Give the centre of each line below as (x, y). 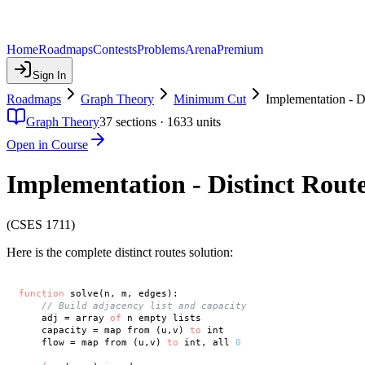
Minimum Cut (210, 99)
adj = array (64, 318)
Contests (115, 49)
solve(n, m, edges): (121, 294)
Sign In (49, 75)
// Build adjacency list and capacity (144, 306)
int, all (207, 343)
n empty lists (161, 318)
